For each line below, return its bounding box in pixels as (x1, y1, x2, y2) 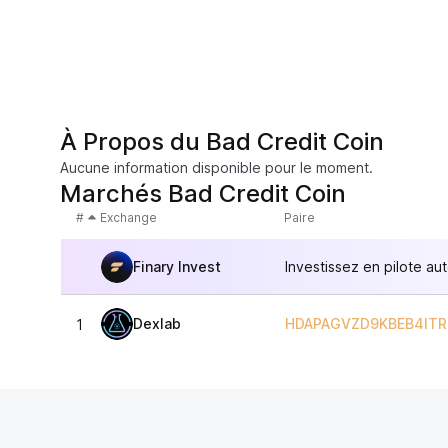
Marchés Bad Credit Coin (60, 179, 346, 208)
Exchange (100, 210, 157, 225)
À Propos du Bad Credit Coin (60, 127, 384, 156)
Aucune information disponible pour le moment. (60, 159, 373, 176)
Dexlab (133, 315, 181, 332)
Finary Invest (133, 257, 221, 275)
